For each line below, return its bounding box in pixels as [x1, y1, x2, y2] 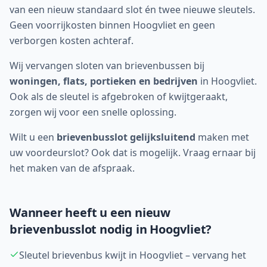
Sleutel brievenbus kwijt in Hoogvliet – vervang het [19, 249, 246, 262]
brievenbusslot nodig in [10, 221, 150, 237]
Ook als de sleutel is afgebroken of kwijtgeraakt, [10, 90, 228, 103]
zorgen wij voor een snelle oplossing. [10, 105, 176, 119]
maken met [195, 131, 249, 144]
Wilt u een [10, 131, 57, 144]
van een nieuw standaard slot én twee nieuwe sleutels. [10, 3, 255, 16]
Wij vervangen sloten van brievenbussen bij [10, 59, 204, 72]
